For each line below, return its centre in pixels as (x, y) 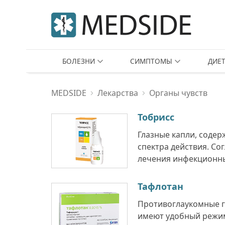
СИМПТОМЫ (151, 61)
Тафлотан (160, 186)
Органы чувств (178, 93)
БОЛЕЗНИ (79, 61)
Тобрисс (156, 117)
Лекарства (118, 93)
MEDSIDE (69, 93)
